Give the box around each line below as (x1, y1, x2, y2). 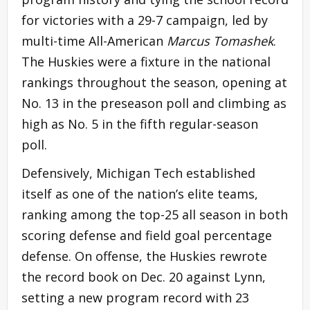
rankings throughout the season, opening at (21, 73, 287, 91)
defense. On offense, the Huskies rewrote (21, 247, 267, 264)
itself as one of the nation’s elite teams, (21, 185, 258, 202)
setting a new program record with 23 (21, 289, 249, 306)
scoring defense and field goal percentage (21, 226, 272, 244)
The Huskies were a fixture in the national (21, 53, 271, 70)
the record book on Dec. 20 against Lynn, (21, 268, 266, 285)
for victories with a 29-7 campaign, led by (21, 11, 268, 28)
